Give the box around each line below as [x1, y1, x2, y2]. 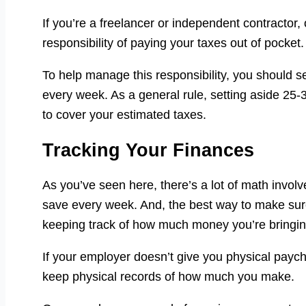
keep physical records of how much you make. [42, 270, 294, 284]
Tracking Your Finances [42, 139, 254, 161]
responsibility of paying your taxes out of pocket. [42, 36, 304, 51]
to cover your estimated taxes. [42, 108, 206, 122]
